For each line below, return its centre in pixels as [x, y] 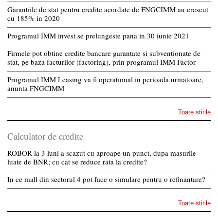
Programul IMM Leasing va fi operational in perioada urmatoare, [105, 79]
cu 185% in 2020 [34, 18]
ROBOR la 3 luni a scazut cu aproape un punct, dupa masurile [102, 153]
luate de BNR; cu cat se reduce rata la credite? [77, 161]
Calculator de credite [45, 136]
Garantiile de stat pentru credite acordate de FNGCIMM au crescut [108, 9]
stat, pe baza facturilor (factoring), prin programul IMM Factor [101, 62]
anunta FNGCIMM [36, 88]
